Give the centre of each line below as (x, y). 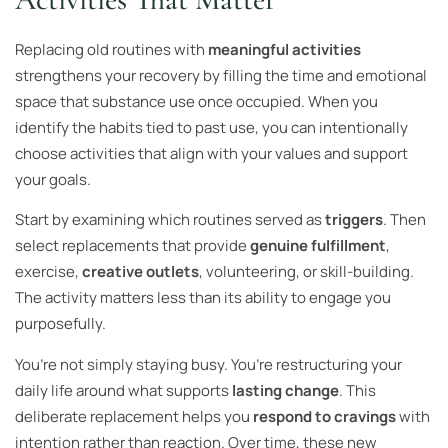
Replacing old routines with (111, 49)
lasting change (285, 390)
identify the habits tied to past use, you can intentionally (211, 127)
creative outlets (140, 272)
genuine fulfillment (318, 246)
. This (357, 390)
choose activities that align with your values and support (211, 153)
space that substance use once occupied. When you (196, 101)
